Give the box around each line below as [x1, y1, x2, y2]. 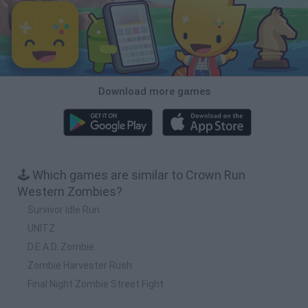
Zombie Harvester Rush [27, 259, 132, 271]
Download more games [98, 85, 210, 98]
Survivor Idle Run [27, 203, 100, 215]
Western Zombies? [17, 184, 122, 199]
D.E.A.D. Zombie [27, 241, 94, 252]
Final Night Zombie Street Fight [27, 278, 164, 289]
